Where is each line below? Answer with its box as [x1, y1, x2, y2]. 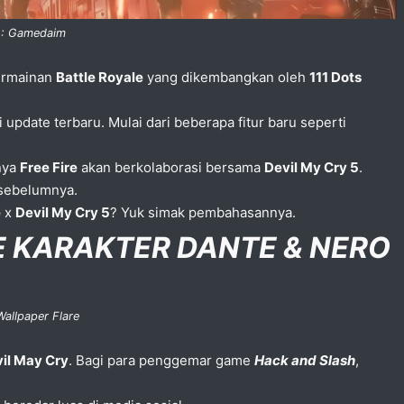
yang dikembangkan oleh [143, 68, 309, 86]
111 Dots [309, 68, 362, 86]
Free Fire [20, 158, 78, 176]
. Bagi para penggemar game [69, 351, 254, 369]
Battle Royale [56, 68, 143, 86]
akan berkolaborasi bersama [78, 158, 264, 176]
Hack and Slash [254, 351, 355, 369]
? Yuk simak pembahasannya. [110, 203, 299, 221]
